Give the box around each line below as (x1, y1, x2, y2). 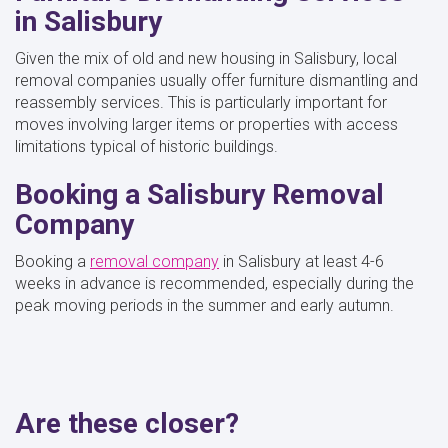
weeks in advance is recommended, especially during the (15, 273, 414, 293)
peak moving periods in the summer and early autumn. (15, 295, 398, 315)
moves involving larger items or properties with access (15, 114, 398, 134)
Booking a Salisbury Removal (15, 177, 384, 211)
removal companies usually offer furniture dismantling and (15, 70, 418, 90)
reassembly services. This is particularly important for (15, 92, 387, 112)
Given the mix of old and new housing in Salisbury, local (15, 48, 397, 68)
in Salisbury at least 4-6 (219, 251, 384, 271)
